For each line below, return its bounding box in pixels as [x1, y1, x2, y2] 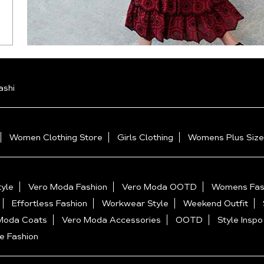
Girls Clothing [117, 132, 173, 143]
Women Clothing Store [9, 132, 103, 143]
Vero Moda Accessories [62, 214, 161, 226]
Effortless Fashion [12, 198, 87, 209]
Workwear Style [102, 198, 169, 209]
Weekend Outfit [183, 198, 248, 209]
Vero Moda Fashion [28, 181, 107, 193]
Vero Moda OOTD [122, 181, 197, 193]
